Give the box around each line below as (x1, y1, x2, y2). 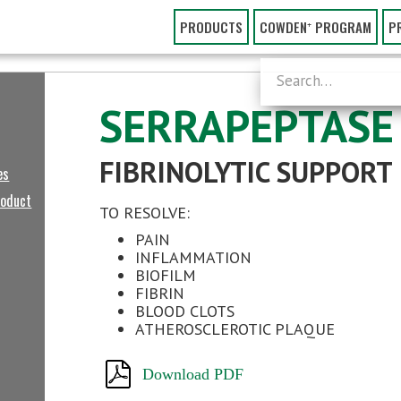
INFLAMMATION (135, 247, 252, 268)
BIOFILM (135, 265, 197, 286)
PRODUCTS (180, 17, 243, 37)
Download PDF (142, 365, 244, 383)
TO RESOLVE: (99, 202, 191, 223)
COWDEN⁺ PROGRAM (260, 17, 371, 37)
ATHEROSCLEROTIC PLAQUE (135, 319, 336, 339)
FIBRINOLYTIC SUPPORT (99, 153, 394, 191)
